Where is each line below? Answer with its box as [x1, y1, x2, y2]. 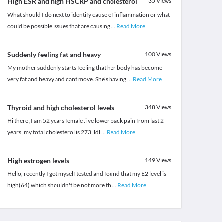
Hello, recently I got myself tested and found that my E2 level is [7, 170, 166, 178]
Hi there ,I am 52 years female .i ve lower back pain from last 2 [7, 117, 164, 125]
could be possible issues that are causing [7, 22, 111, 30]
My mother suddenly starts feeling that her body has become [7, 64, 162, 72]
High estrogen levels [7, 156, 69, 165]
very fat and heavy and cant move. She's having [7, 75, 127, 83]
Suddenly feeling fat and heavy [7, 50, 101, 59]
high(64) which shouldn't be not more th [7, 181, 112, 189]
